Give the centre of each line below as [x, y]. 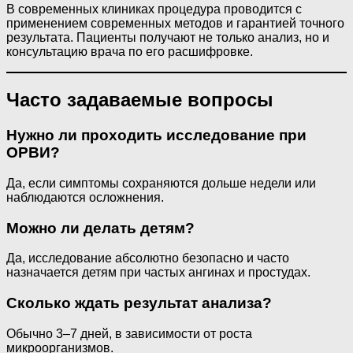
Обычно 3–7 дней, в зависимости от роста [129, 333]
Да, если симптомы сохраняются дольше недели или [161, 183]
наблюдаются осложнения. [85, 197]
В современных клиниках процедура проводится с [154, 9]
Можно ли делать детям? [100, 228]
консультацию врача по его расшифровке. [130, 52]
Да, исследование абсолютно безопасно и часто [148, 258]
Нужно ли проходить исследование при [156, 136]
